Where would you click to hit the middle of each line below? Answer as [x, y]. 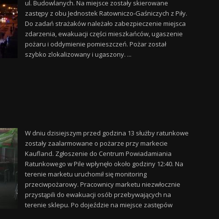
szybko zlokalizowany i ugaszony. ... [78, 54]
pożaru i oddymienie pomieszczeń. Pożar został [95, 44]
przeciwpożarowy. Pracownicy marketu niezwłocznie [102, 184]
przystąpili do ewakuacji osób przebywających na [98, 195]
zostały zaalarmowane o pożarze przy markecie [96, 143]
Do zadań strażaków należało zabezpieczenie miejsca [105, 23]
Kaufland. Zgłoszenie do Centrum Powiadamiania [98, 153]
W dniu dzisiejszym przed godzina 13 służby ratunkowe [107, 133]
